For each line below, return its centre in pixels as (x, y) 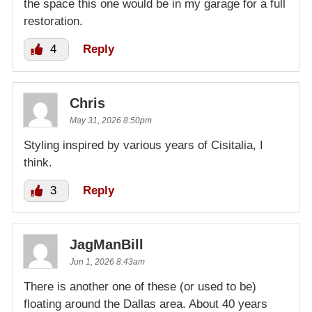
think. (38, 163)
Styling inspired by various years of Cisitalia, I (143, 146)
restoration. (53, 22)
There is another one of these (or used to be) (140, 287)
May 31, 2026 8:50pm (111, 121)
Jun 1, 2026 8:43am (107, 262)
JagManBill (107, 245)
